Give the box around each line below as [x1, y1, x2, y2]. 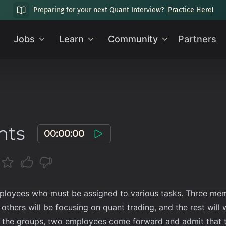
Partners [178, 34, 216, 44]
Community [108, 34, 158, 44]
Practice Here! [167, 6, 213, 14]
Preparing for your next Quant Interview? [33, 6, 164, 14]
